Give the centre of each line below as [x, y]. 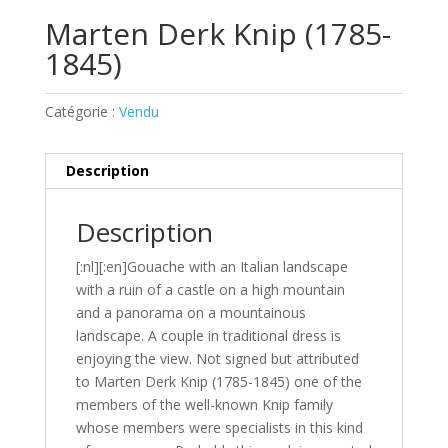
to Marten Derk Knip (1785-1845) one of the [218, 381]
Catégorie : [81, 111]
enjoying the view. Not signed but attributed [217, 358]
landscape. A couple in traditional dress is [208, 335]
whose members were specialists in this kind [219, 427]
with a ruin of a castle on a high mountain [210, 289]
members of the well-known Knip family [204, 404]
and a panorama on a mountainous [190, 312]
